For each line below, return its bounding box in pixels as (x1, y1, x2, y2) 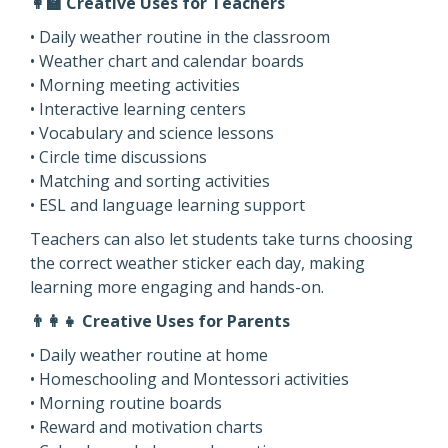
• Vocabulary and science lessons (30, 122, 274, 144)
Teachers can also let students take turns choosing (30, 228, 413, 250)
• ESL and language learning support (30, 194, 305, 216)
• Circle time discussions (30, 146, 207, 168)
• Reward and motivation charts (30, 416, 263, 438)
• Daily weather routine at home (30, 344, 268, 366)
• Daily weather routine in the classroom (30, 26, 330, 48)
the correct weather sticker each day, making (30, 252, 365, 274)
